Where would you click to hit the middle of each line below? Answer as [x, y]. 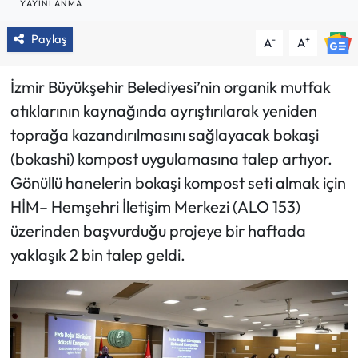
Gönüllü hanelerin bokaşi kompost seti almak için [178, 183]
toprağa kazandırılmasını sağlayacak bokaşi [164, 135]
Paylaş [48, 39]
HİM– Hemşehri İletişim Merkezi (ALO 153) [155, 207]
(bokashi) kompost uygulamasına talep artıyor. [171, 159]
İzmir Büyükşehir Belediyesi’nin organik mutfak [170, 87]
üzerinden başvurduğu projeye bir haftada [158, 231]
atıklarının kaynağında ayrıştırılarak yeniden [163, 111]
